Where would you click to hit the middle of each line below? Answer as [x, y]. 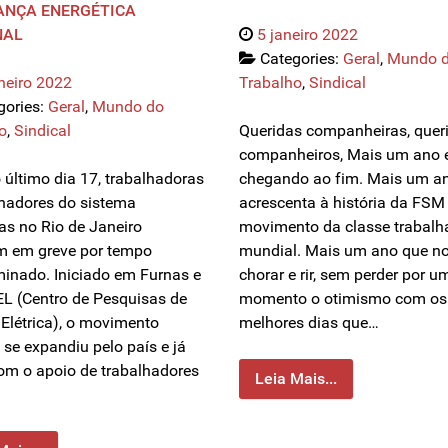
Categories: [301, 59]
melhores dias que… [309, 323]
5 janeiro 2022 [307, 35]
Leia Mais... [296, 379]
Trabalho [270, 83]
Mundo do [128, 107]
